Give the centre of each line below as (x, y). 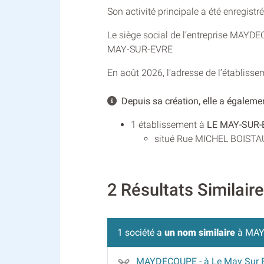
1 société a (141, 232)
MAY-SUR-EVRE (140, 49)
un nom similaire (200, 232)
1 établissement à (169, 125)
